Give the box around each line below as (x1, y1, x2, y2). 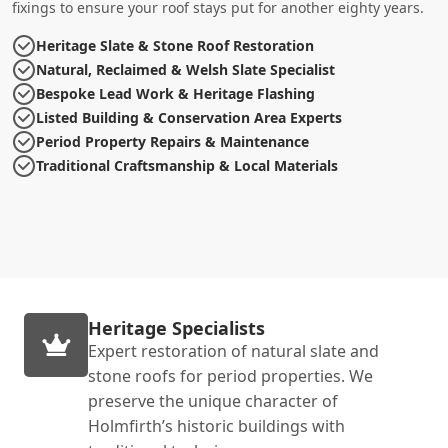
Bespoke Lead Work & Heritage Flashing (36, 83, 315, 103)
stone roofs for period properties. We (88, 364, 373, 387)
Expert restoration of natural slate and (88, 339, 379, 362)
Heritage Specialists (88, 315, 265, 340)
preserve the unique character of (88, 389, 338, 412)
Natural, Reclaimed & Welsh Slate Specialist (36, 59, 335, 79)
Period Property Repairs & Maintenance (36, 131, 309, 151)
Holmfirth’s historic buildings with (88, 414, 345, 437)
